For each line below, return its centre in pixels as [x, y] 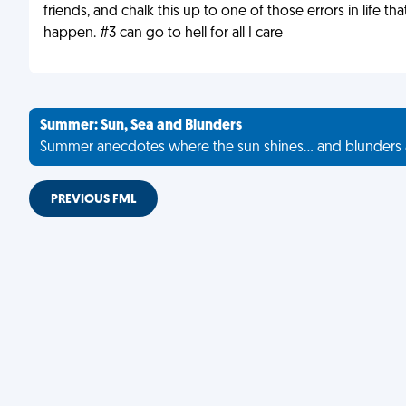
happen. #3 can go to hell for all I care [163, 34]
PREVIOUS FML [93, 200]
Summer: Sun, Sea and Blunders [141, 126]
